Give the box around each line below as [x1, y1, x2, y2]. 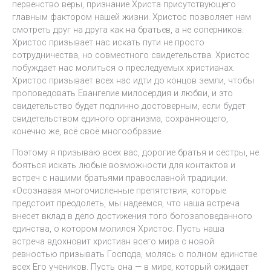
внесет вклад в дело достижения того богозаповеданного [12, 211, 252, 222]
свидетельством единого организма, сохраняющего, [12, 113, 228, 124]
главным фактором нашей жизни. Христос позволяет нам [12, 11, 251, 22]
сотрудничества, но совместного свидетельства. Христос [12, 49, 250, 60]
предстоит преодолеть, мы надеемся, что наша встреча [12, 198, 240, 209]
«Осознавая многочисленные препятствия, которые [12, 185, 226, 197]
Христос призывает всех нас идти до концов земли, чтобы [12, 74, 254, 86]
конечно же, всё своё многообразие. [12, 125, 163, 137]
